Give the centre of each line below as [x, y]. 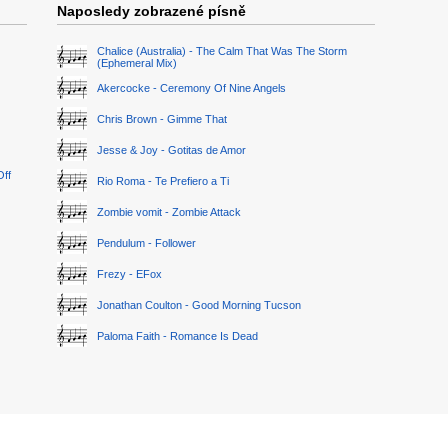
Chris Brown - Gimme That [162, 119]
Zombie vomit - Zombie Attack [169, 212]
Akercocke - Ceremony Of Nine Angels [191, 88]
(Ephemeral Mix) [137, 63]
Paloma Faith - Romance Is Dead [177, 336]
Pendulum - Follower [146, 243]
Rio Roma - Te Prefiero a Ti [163, 181]
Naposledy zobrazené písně [151, 11]
